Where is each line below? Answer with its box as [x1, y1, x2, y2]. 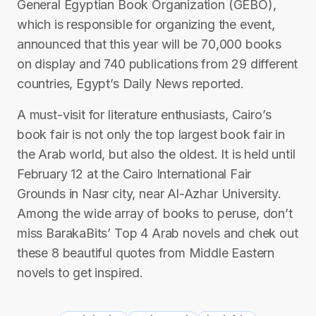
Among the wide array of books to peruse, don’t [17, 206, 293, 221]
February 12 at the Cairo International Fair [17, 166, 252, 181]
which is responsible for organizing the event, [17, 17, 275, 32]
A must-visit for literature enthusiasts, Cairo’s [17, 107, 272, 122]
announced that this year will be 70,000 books [17, 37, 281, 51]
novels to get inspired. [17, 265, 143, 280]
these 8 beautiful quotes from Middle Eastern [17, 245, 275, 260]
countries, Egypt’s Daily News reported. [17, 76, 244, 91]
